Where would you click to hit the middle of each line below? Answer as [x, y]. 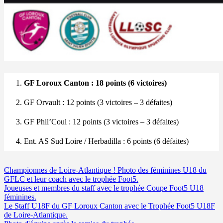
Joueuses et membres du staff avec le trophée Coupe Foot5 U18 [104, 188]
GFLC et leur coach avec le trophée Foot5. [71, 179]
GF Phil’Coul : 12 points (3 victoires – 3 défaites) [101, 122]
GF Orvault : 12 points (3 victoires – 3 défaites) [98, 102]
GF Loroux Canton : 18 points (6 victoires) [95, 83]
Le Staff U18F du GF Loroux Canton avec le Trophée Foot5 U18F [110, 206]
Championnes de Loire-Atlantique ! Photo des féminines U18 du [105, 170]
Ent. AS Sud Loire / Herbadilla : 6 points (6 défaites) [106, 141]
